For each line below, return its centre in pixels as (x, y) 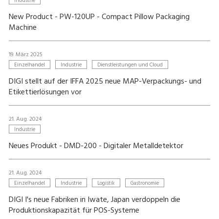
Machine (22, 28)
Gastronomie (144, 183)
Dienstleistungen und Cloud (130, 65)
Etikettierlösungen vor (45, 92)
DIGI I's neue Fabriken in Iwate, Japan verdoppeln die (94, 200)
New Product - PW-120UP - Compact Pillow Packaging (99, 17)
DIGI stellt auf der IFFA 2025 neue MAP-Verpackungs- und (105, 82)
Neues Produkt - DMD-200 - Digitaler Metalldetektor (96, 146)
